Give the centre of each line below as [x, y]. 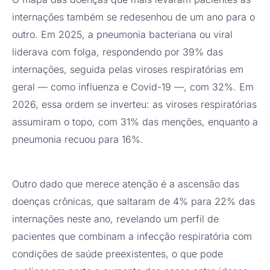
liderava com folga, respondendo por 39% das [118, 52]
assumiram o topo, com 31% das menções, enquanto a [135, 122]
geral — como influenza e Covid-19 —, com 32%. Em [133, 87]
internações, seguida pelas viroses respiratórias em [128, 70]
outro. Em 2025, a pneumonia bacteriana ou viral [122, 35]
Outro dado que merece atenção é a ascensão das [126, 184]
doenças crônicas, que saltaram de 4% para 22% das [133, 202]
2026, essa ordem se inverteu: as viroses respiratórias [134, 105]
